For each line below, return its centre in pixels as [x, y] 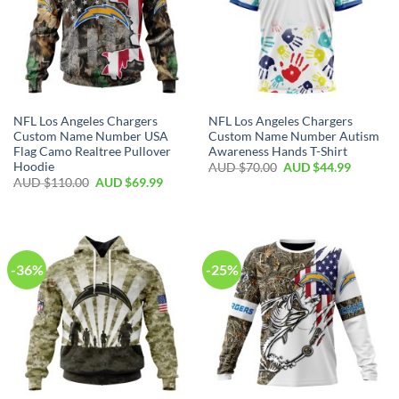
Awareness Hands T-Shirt [277, 151]
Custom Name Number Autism [293, 136]
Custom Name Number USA [90, 136]
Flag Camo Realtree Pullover [92, 151]
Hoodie [33, 166]
